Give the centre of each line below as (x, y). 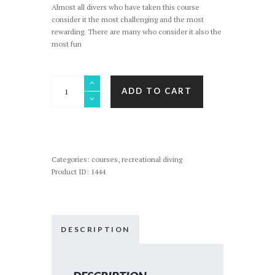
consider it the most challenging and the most (128, 19)
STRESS (64, 118)
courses (105, 159)
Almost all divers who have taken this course (126, 7)
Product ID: (71, 171)
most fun (67, 44)
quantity (64, 155)
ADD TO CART (157, 91)
